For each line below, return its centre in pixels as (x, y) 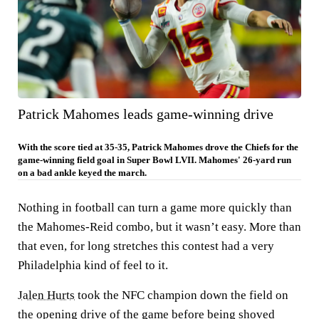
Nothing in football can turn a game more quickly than (155, 207)
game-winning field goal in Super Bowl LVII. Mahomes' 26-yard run (155, 159)
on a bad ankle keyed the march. (82, 172)
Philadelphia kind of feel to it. (93, 265)
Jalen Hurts (46, 295)
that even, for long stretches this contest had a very (146, 246)
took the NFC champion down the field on (182, 295)
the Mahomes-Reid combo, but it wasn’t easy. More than (159, 226)
